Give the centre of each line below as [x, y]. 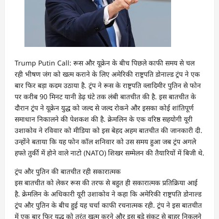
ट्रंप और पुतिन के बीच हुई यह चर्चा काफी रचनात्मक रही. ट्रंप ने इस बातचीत [108, 205]
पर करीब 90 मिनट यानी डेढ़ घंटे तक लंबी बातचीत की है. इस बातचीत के [105, 97]
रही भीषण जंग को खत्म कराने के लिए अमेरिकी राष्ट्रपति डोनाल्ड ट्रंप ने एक [107, 74]
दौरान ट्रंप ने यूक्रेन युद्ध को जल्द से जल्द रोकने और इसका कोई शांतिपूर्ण [104, 108]
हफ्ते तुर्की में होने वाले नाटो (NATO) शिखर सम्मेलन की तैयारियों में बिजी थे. [109, 153]
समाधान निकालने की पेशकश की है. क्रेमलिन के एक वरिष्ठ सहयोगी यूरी [104, 119]
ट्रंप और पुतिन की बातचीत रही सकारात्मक [68, 171]
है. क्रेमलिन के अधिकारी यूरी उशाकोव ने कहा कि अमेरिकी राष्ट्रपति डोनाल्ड [108, 194]
